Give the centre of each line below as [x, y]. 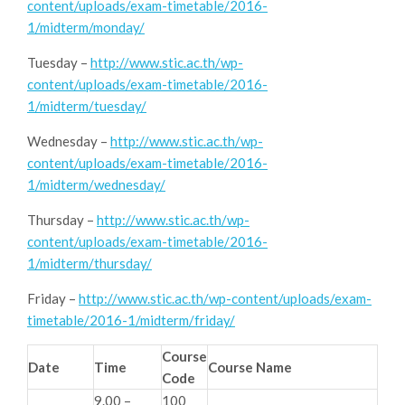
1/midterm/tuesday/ [87, 105]
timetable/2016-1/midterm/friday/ [131, 320]
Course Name [250, 367]
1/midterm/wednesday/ [96, 184]
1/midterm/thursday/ [89, 263]
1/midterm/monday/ [86, 27]
